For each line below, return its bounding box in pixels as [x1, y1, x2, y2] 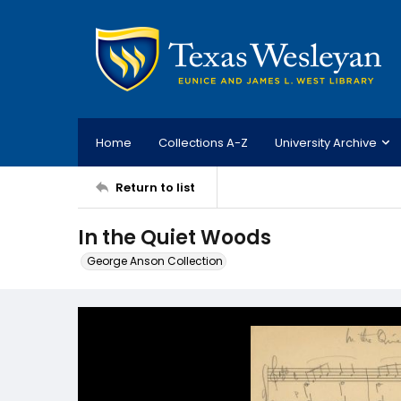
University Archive [275, 133, 377, 151]
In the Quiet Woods [78, 224, 271, 252]
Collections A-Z [158, 133, 248, 151]
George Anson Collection [87, 253, 223, 269]
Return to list [115, 178, 195, 196]
